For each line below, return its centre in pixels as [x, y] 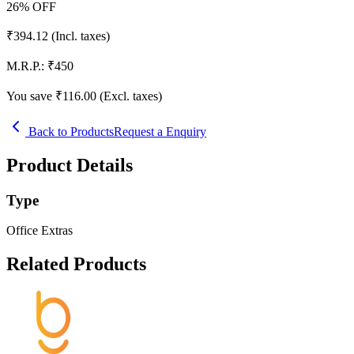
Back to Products [70, 131]
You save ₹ [34, 96]
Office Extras [40, 231]
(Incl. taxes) [81, 36]
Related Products [76, 264]
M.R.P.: [25, 66]
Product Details [70, 165]
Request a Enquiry [160, 131]
